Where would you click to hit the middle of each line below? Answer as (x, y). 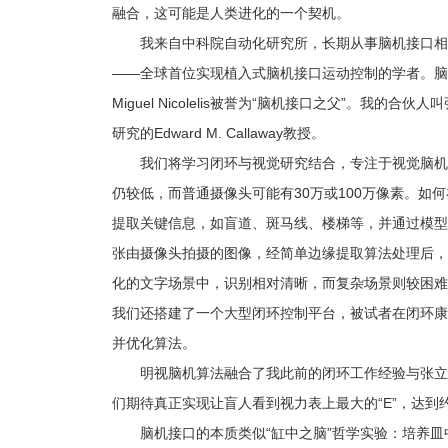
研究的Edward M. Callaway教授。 (218, 133)
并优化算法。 (154, 343)
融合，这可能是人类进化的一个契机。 (231, 13)
